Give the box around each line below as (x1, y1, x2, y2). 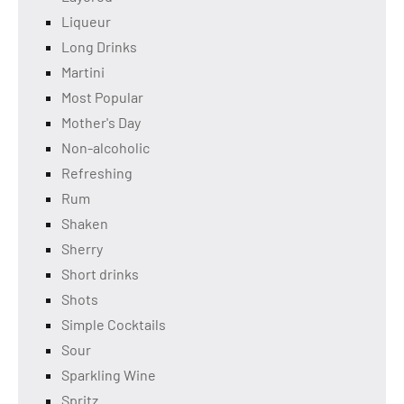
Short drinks (61, 265, 139, 283)
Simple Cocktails (61, 316, 166, 334)
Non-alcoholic (61, 139, 150, 157)
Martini (61, 63, 105, 81)
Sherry (61, 240, 103, 258)
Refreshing (61, 164, 133, 182)
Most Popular (61, 88, 143, 106)
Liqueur (61, 13, 111, 31)
